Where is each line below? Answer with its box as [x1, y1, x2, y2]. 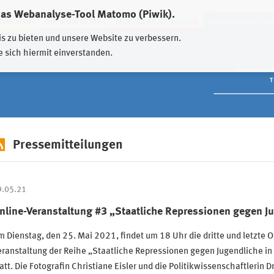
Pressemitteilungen [9, 139, 123, 152]
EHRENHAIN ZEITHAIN [45, 18, 106, 26]
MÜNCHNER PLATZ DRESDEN [116, 18, 197, 26]
